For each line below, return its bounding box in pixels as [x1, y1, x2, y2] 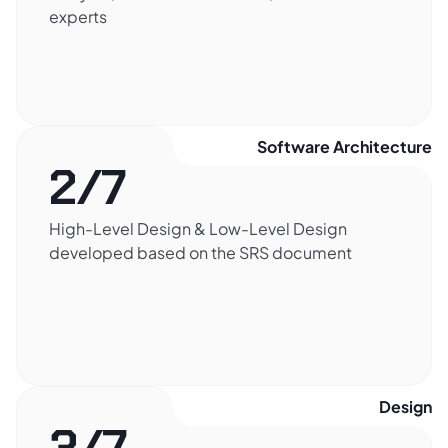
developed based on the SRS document [49, 242, 352, 264]
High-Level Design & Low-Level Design [49, 218, 347, 240]
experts [49, 6, 107, 28]
